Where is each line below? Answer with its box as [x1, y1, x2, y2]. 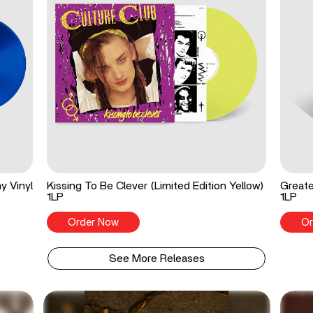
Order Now [68, 217, 119, 228]
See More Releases [108, 253, 205, 265]
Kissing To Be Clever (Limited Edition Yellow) [47, 180, 265, 192]
